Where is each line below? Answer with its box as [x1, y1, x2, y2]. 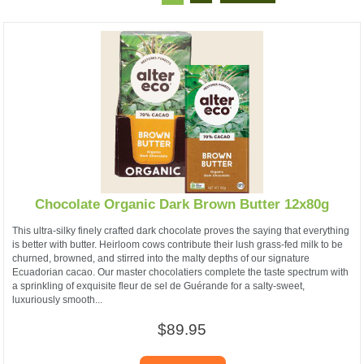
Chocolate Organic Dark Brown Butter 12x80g [35, 197, 329, 213]
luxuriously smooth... [12, 293, 102, 305]
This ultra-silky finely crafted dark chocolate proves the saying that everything [12, 224, 349, 236]
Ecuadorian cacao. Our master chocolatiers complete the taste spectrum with [12, 266, 349, 278]
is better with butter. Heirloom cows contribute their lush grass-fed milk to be [12, 238, 343, 250]
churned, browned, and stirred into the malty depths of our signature [12, 252, 310, 264]
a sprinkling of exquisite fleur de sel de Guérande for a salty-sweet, [12, 279, 305, 292]
